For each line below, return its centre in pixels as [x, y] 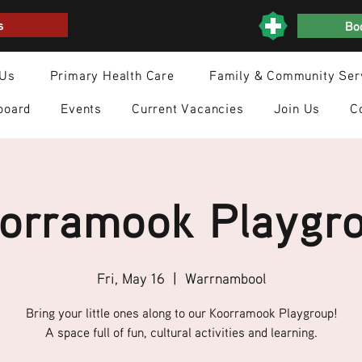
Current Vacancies [188, 108]
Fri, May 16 [130, 278]
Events [82, 108]
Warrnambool [225, 278]
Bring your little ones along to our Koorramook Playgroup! [181, 313]
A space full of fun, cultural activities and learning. [181, 332]
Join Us [297, 108]
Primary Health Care [112, 75]
